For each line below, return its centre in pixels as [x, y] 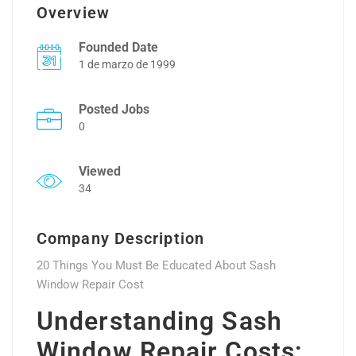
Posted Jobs [114, 110]
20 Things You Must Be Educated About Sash [156, 266]
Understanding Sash [159, 321]
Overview [73, 13]
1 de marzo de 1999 [127, 65]
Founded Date [118, 48]
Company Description [120, 239]
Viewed [100, 172]
